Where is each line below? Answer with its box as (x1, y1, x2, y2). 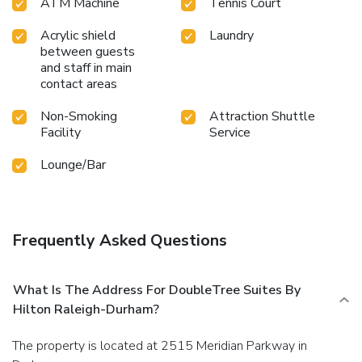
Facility (40, 123, 81, 141)
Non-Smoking (40, 107, 117, 125)
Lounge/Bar (40, 155, 106, 174)
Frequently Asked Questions (12, 229, 227, 251)
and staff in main (40, 58, 132, 77)
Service (209, 123, 250, 141)
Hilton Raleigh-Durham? (13, 300, 159, 318)
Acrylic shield (40, 26, 116, 44)
